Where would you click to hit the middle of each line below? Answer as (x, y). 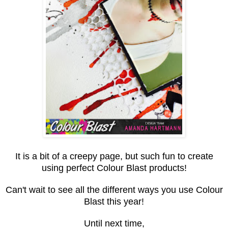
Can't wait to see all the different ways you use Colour (114, 190)
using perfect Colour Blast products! (114, 168)
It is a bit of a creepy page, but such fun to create (114, 156)
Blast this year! (114, 201)
